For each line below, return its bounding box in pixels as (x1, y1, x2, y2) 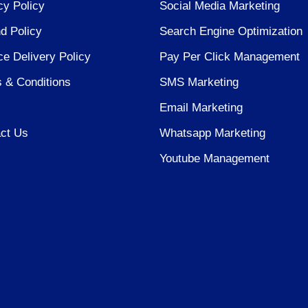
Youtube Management (159, 152, 269, 166)
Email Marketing (159, 101, 243, 115)
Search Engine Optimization (159, 25, 302, 38)
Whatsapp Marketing (159, 126, 265, 140)
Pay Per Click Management (159, 50, 300, 64)
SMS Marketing (159, 76, 239, 89)
